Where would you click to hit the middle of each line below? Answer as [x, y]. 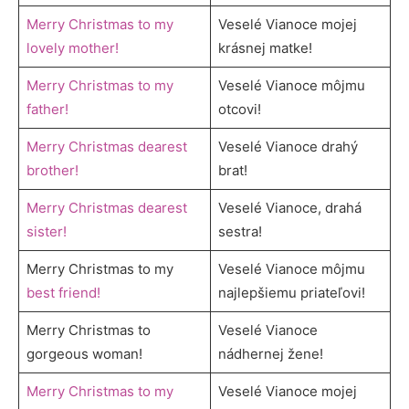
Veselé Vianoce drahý [288, 146]
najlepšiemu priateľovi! [291, 292]
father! [47, 109]
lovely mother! [72, 47]
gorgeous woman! [84, 353]
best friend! [63, 292]
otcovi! [239, 109]
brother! [52, 170]
